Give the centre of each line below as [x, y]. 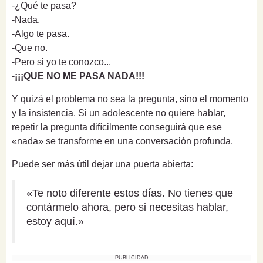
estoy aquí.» [55, 222]
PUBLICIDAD [131, 258]
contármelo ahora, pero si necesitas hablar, [127, 208]
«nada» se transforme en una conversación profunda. [122, 141]
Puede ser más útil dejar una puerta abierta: [102, 164]
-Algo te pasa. [41, 34]
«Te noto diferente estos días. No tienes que [130, 193]
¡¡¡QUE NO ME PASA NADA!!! [80, 76]
